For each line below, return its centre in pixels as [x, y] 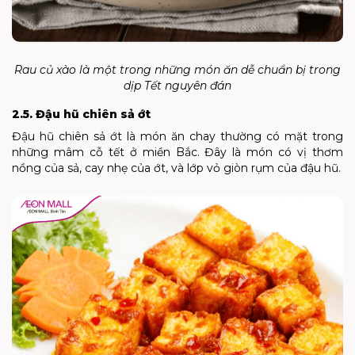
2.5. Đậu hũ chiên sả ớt [81, 115]
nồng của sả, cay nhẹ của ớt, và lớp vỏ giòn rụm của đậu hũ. [176, 168]
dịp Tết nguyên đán [177, 86]
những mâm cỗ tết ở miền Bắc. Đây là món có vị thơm [177, 153]
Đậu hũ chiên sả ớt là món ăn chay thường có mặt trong [177, 137]
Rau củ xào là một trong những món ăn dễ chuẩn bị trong [177, 70]
